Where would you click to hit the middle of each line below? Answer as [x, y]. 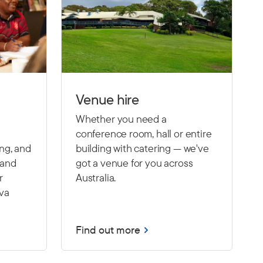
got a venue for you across [134, 163]
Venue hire [107, 99]
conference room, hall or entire [144, 134]
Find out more [108, 230]
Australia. [96, 178]
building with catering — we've [142, 148]
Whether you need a [121, 119]
